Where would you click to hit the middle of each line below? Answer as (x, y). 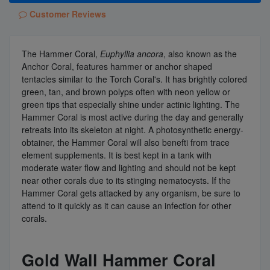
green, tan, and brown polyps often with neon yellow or (126, 92)
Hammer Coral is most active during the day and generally (133, 117)
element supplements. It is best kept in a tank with (117, 155)
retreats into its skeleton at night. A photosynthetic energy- (133, 130)
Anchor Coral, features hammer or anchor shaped (117, 67)
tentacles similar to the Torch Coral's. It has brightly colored (134, 79)
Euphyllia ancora (132, 54)
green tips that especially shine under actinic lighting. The (131, 105)
